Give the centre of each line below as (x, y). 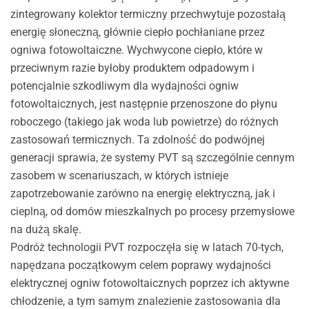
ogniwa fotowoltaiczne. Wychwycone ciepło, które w (136, 50)
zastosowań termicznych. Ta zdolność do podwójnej (137, 139)
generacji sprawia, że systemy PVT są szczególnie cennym (152, 157)
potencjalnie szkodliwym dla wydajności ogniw (124, 86)
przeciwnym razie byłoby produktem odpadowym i (132, 68)
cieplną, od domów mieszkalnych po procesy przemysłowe (152, 211)
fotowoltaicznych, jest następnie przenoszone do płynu (143, 103)
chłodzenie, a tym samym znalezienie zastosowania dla (145, 301)
